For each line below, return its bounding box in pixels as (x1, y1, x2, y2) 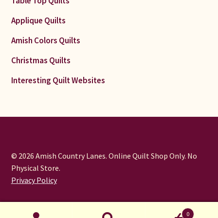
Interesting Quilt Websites (11, 75, 105, 86)
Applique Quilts (11, 15, 66, 26)
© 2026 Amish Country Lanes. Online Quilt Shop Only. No (11, 150, 197, 161)
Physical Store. (11, 163, 60, 173)
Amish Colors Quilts (11, 35, 80, 46)
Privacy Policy (11, 175, 57, 185)
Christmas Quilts (11, 55, 71, 66)
